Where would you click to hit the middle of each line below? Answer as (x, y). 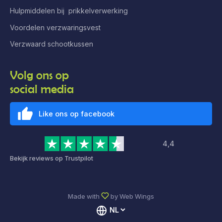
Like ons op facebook (76, 114)
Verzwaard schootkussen (52, 44)
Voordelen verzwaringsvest (55, 27)
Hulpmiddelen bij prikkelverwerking (69, 11)
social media (42, 89)
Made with (83, 196)
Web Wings (137, 196)
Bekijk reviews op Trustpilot (52, 158)
